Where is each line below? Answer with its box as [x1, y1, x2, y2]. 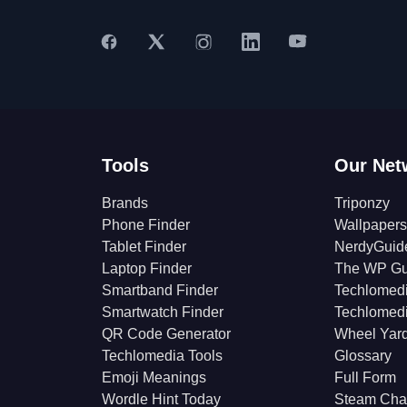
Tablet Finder [102, 239, 186, 254]
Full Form [334, 370, 396, 385]
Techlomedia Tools [102, 348, 223, 363]
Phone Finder [102, 217, 190, 233]
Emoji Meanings [102, 370, 206, 385]
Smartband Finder [102, 283, 218, 298]
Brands [102, 195, 148, 211]
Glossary [334, 348, 392, 363]
